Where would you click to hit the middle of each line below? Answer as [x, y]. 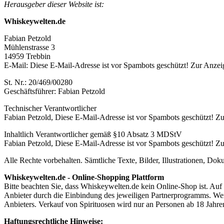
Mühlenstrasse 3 [29, 47]
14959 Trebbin [27, 56]
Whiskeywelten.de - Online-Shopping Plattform [84, 177]
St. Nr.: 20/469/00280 [38, 82]
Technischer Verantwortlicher [50, 108]
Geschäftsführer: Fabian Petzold [54, 91]
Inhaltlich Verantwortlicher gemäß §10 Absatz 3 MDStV [93, 134]
